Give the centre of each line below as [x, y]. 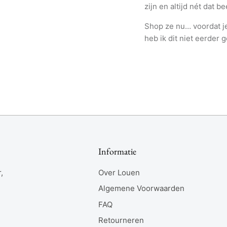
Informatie [117, 151]
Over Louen [119, 172]
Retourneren [121, 220]
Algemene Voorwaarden [141, 188]
